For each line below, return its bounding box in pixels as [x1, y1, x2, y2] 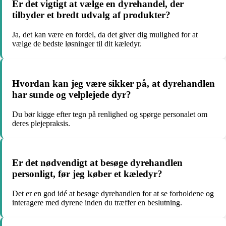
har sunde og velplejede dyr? [12, 89, 131, 100]
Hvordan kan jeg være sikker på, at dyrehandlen [12, 78, 215, 89]
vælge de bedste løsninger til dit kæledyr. [12, 39, 142, 48]
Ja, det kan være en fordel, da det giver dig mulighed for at [12, 30, 198, 39]
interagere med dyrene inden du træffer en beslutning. [12, 198, 182, 207]
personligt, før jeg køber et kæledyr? [12, 168, 162, 180]
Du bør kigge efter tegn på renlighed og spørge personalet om [12, 109, 207, 119]
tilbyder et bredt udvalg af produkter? [12, 10, 171, 21]
